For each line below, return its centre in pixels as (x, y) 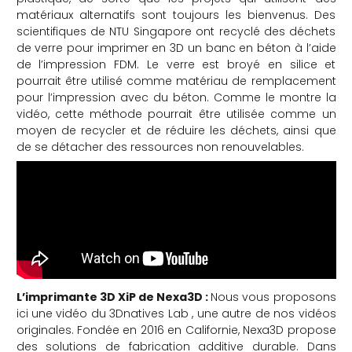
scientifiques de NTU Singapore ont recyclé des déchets (176, 31)
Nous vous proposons (273, 297)
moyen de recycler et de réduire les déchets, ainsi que (176, 130)
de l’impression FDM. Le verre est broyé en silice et (176, 64)
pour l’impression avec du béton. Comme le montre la (176, 97)
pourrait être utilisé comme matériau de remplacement (176, 81)
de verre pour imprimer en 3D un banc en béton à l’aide (176, 48)
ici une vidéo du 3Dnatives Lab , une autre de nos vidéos (176, 313)
